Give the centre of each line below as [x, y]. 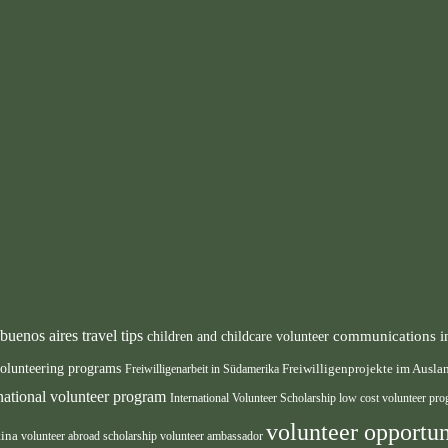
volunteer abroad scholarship [90, 436]
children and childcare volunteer [240, 336]
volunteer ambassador [213, 436]
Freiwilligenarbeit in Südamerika [203, 369]
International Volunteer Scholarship [254, 398]
